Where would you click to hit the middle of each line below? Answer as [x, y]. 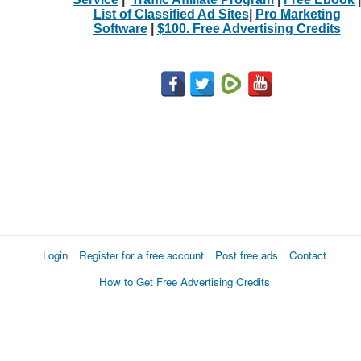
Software [120, 28]
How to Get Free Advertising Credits [185, 281]
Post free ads [247, 255]
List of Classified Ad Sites [171, 14]
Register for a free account [141, 255]
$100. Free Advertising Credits [249, 28]
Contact [308, 255]
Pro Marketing [298, 14]
